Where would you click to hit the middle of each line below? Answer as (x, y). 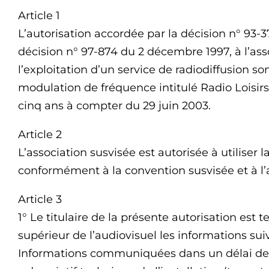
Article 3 (40, 199)
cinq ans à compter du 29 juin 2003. (114, 106)
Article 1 (39, 16)
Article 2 (40, 134)
